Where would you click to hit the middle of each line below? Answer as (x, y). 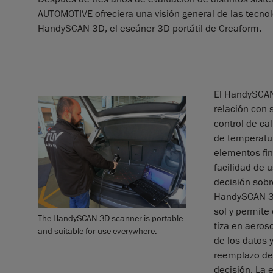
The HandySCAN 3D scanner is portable (110, 218)
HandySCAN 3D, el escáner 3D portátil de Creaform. (150, 28)
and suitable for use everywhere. (97, 231)
